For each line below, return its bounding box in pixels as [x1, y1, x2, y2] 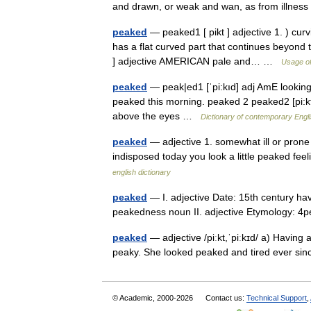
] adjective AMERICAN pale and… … [112, 56, 281, 67]
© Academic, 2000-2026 [112, 294, 195, 302]
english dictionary [112, 168, 171, 176]
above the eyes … [112, 110, 201, 121]
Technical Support [246, 294, 307, 302]
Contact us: [205, 294, 246, 302]
